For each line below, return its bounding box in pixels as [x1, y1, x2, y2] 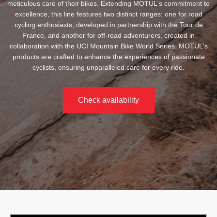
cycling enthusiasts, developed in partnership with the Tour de [14, 21, 203, 29]
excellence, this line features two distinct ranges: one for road [15, 10, 202, 18]
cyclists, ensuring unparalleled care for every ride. [32, 63, 185, 71]
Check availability [78, 96, 139, 104]
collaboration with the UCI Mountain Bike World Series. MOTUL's [9, 42, 208, 50]
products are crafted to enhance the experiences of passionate [12, 53, 205, 61]
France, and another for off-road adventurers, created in [22, 31, 195, 39]
